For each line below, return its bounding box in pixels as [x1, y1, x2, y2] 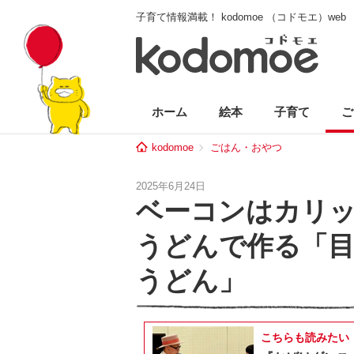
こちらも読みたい [261, 331, 349, 344]
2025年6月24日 [136, 180, 205, 192]
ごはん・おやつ [209, 141, 282, 153]
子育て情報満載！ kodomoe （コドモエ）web [136, 11, 346, 23]
